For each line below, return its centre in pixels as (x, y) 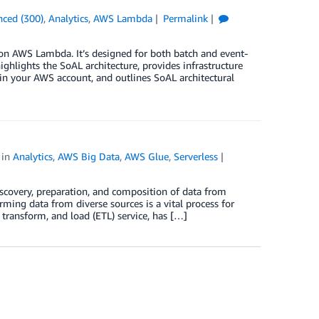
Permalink (185, 18)
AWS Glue (147, 156)
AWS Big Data (89, 156)
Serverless (196, 156)
